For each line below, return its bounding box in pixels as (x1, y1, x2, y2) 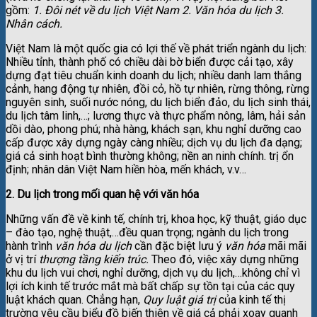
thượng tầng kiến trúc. (39, 252, 149, 266)
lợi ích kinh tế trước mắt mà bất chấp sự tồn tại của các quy (6, 279, 295, 293)
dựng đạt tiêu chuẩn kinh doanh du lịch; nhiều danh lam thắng (6, 68, 301, 82)
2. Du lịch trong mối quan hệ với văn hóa (6, 187, 199, 201)
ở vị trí (6, 252, 39, 266)
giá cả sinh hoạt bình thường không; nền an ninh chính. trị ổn (6, 149, 294, 163)
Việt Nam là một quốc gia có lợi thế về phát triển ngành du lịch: (6, 41, 306, 55)
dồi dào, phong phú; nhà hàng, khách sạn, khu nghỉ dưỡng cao (6, 122, 301, 136)
